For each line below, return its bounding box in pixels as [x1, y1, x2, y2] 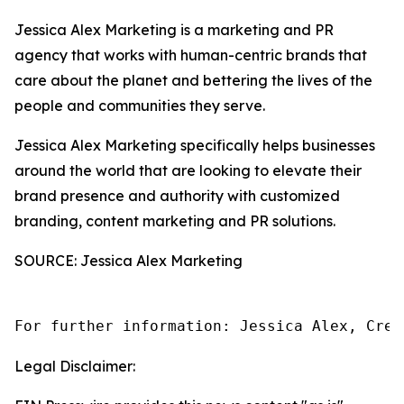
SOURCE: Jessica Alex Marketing [14, 252, 243, 270]
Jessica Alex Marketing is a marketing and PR [14, 21, 334, 39]
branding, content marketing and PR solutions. [14, 212, 335, 230]
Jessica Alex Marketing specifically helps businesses [14, 136, 375, 154]
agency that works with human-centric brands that [14, 46, 367, 64]
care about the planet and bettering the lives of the [14, 71, 372, 89]
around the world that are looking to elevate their [14, 161, 362, 179]
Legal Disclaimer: [14, 357, 135, 375]
